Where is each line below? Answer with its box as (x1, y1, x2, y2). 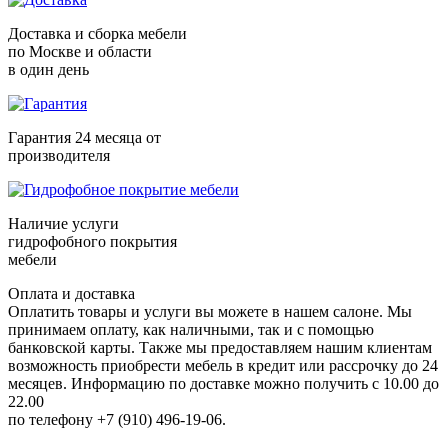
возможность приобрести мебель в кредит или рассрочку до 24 (8, 357, 438, 375)
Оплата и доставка (8, 285, 135, 303)
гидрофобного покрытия (8, 233, 177, 251)
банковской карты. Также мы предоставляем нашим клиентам (8, 339, 432, 357)
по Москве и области (8, 43, 152, 61)
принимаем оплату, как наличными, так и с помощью (8, 321, 374, 339)
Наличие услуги (8, 215, 119, 233)
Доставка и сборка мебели (8, 25, 187, 43)
